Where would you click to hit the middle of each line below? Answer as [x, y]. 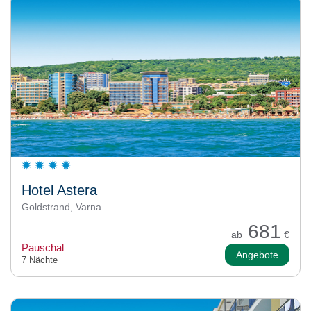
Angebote [257, 254]
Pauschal [43, 247]
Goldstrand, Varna [61, 207]
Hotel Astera [59, 190]
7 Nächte [40, 260]
